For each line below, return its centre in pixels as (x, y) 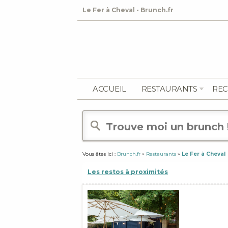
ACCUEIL (109, 89)
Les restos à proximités (128, 172)
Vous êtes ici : (100, 154)
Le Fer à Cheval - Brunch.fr (128, 10)
